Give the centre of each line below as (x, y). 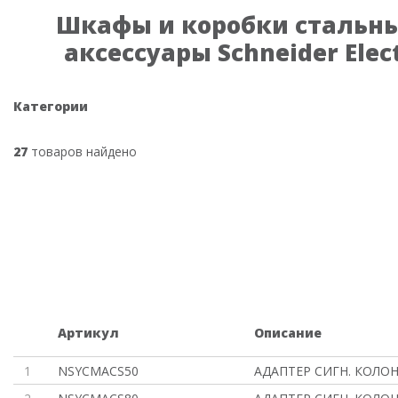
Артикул (89, 333)
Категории (51, 106)
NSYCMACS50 (99, 371)
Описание (287, 333)
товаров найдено (82, 151)
